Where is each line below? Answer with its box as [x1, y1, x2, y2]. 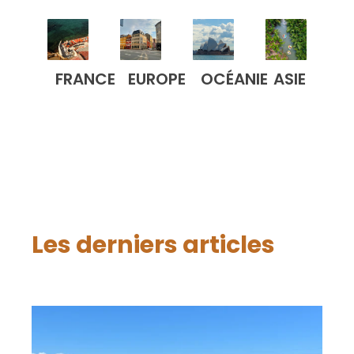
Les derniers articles [32, 228, 275, 262]
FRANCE [55, 67, 115, 90]
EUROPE [128, 67, 186, 90]
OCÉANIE [201, 67, 268, 90]
